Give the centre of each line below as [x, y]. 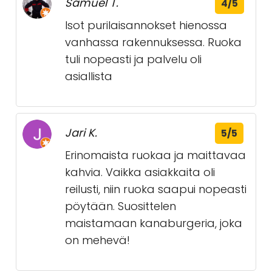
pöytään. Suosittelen [121, 206]
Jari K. [81, 133]
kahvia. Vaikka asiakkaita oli [140, 172]
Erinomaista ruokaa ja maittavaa [155, 155]
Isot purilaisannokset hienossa [146, 25]
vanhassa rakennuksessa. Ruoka [153, 42]
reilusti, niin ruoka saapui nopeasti [156, 189]
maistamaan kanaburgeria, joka [154, 223]
